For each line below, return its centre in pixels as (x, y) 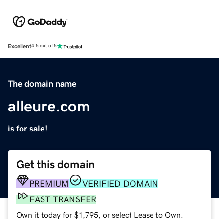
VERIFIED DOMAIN (120, 184)
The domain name (42, 83)
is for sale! (28, 128)
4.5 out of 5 (44, 46)
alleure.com (49, 106)
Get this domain (55, 164)
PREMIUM (49, 184)
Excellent (20, 46)
